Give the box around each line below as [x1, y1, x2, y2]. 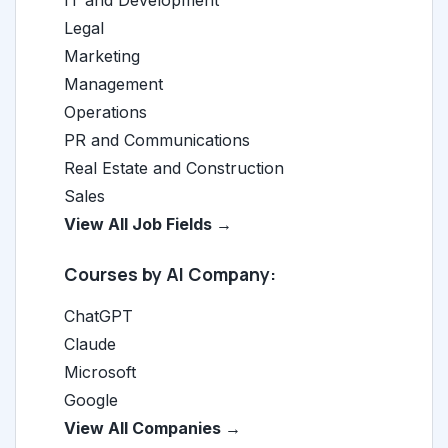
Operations [64, 101, 147, 122]
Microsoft [64, 361, 136, 382]
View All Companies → [64, 417, 241, 438]
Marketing [64, 45, 140, 66]
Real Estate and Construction [64, 157, 284, 178]
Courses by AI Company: [64, 261, 276, 286]
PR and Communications [64, 129, 250, 150]
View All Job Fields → [64, 213, 232, 234]
